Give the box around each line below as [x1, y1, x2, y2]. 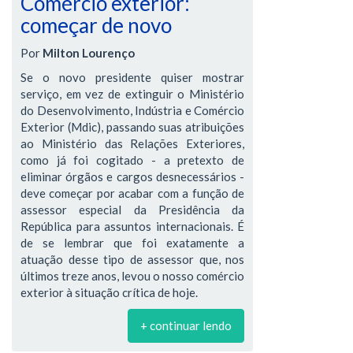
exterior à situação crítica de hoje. [20, 284, 198, 299]
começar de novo [20, 13, 172, 38]
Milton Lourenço [43, 45, 135, 60]
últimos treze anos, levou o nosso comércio [20, 268, 244, 283]
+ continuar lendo [140, 318, 232, 333]
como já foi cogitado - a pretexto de [20, 152, 244, 167]
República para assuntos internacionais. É [20, 218, 244, 233]
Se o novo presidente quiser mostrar [20, 69, 244, 84]
